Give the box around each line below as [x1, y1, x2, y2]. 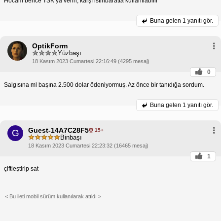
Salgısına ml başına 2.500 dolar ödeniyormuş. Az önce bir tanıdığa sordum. [4, 81, 204, 88]
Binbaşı [60, 134, 82, 142]
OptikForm [32, 41, 68, 50]
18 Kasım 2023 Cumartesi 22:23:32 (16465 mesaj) [28, 142, 148, 148]
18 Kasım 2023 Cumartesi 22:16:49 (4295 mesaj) [32, 58, 149, 64]
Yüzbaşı [58, 49, 81, 57]
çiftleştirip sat [4, 165, 38, 172]
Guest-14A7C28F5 [28, 126, 89, 134]
